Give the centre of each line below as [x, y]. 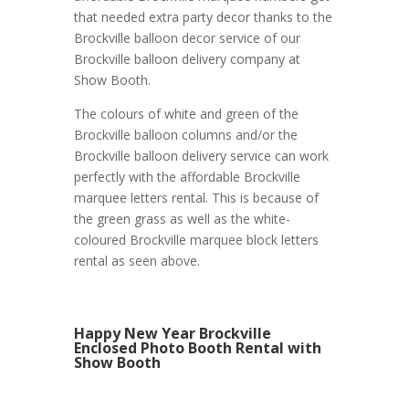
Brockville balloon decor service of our [187, 37]
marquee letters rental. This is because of [196, 197]
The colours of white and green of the [186, 113]
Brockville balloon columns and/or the [185, 134]
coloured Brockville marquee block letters [196, 239]
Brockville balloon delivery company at [187, 58]
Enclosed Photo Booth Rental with [197, 347]
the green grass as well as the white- [182, 218]
